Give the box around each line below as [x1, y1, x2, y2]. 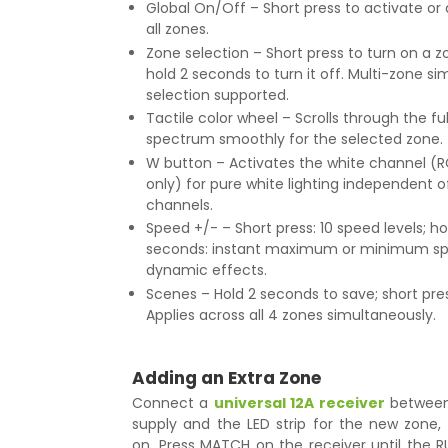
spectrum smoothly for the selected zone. [146, 129, 443, 149]
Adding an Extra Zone [132, 365, 321, 390]
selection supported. [146, 84, 289, 105]
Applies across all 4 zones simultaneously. [146, 304, 436, 325]
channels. [146, 194, 213, 215]
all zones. [146, 19, 209, 39]
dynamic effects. [146, 260, 267, 280]
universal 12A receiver [213, 392, 385, 413]
